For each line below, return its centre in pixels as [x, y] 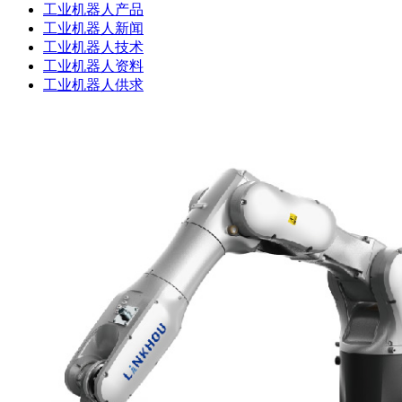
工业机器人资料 [93, 66]
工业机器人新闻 [93, 28]
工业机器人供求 [93, 84]
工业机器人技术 [93, 47]
